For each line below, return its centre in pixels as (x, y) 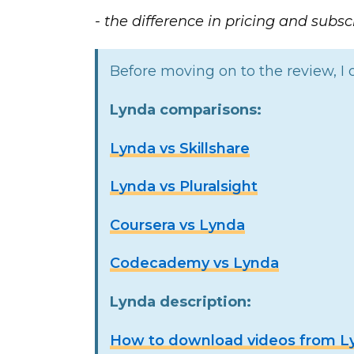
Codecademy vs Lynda (194, 264)
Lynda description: (180, 302)
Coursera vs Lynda (177, 225)
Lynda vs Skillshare (179, 148)
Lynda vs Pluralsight (183, 187)
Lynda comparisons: (185, 110)
